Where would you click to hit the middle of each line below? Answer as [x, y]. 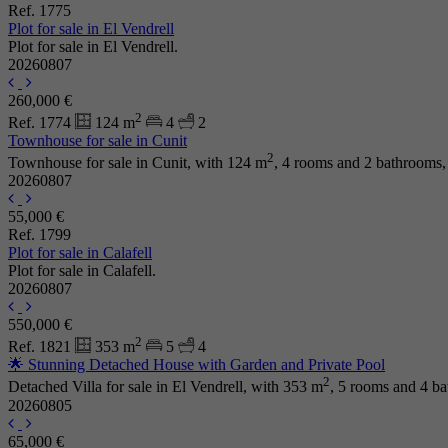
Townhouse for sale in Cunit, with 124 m [137, 163]
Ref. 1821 [41, 346]
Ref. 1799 [39, 234]
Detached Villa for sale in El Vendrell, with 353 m [165, 387]
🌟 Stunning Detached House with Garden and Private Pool [196, 364]
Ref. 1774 [41, 122]
